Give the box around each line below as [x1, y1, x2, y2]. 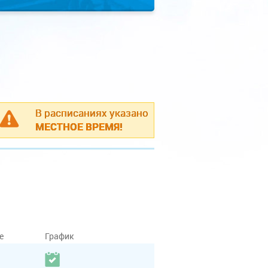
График [45, 230, 74, 242]
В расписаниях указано [35, 106, 148, 120]
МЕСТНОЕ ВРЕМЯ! [35, 120, 123, 133]
